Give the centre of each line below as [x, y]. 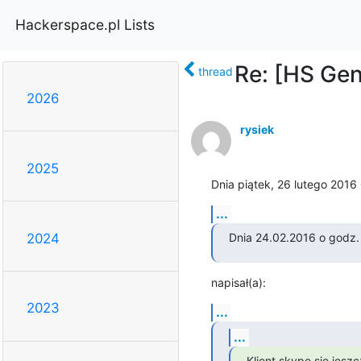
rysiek [257, 129]
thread [215, 71]
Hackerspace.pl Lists [85, 24]
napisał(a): [238, 282]
